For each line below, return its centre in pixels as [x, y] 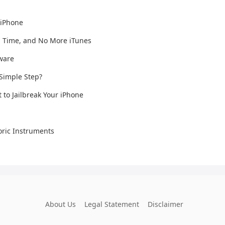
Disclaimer [165, 204]
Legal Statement [112, 204]
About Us [61, 204]
